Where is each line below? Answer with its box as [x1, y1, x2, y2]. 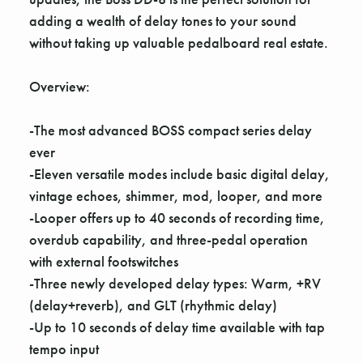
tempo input [29, 340, 99, 359]
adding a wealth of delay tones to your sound [29, 11, 297, 31]
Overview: [29, 77, 90, 96]
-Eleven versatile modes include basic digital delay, [29, 164, 330, 184]
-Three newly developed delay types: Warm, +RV [29, 274, 321, 293]
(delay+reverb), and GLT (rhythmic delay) [29, 296, 277, 315]
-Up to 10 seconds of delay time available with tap [29, 318, 325, 337]
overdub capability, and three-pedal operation [29, 230, 308, 250]
